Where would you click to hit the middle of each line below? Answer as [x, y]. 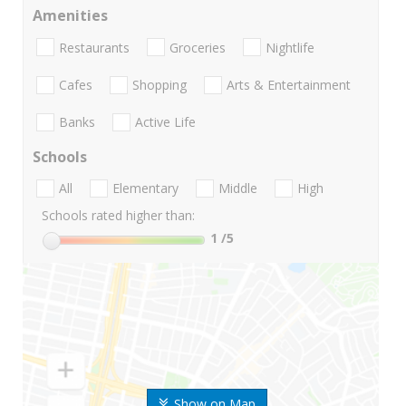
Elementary [145, 188]
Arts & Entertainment [289, 84]
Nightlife [290, 47]
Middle [238, 188]
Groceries [198, 47]
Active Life [165, 122]
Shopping [159, 84]
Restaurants [94, 47]
